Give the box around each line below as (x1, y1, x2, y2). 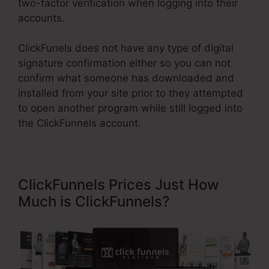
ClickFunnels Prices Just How (18, 176, 219, 194)
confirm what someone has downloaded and (18, 72, 234, 85)
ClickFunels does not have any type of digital (18, 42, 234, 55)
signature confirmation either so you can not (18, 57, 231, 70)
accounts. (18, 11, 65, 24)
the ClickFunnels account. (18, 117, 141, 130)
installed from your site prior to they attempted (18, 87, 243, 100)
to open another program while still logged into (18, 102, 243, 115)
